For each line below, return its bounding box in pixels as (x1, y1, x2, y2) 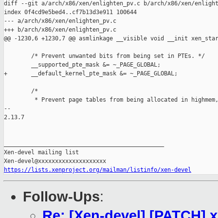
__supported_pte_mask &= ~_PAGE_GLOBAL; (4, 61, 161, 69)
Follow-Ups (23, 189, 100, 205)
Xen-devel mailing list (4, 149, 79, 156)
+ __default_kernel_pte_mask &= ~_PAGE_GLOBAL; (4, 70, 178, 77)
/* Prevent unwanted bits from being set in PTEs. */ (4, 53, 205, 60)
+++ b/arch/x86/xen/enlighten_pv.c (4, 26, 116, 34)
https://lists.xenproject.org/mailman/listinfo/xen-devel (4, 166, 191, 174)
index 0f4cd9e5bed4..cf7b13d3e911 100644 (4, 9, 137, 16)
